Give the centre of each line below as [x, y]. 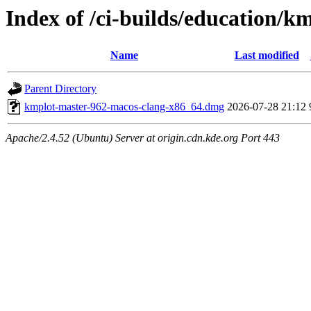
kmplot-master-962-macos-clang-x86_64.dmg [124, 107]
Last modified [267, 56]
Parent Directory [60, 89]
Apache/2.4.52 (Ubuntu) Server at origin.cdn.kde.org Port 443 [143, 138]
